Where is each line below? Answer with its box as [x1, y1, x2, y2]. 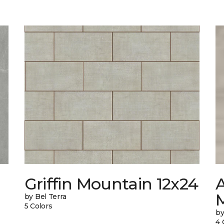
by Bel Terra [24, 192, 66, 201]
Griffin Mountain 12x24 [24, 174, 198, 194]
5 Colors [24, 201, 52, 211]
